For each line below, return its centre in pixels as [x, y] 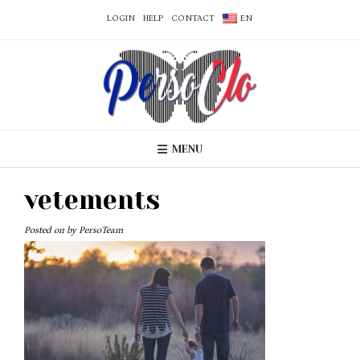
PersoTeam [101, 231]
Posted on [45, 231]
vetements [92, 201]
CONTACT [192, 18]
